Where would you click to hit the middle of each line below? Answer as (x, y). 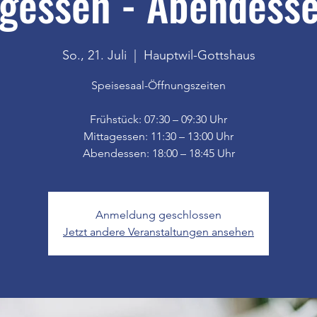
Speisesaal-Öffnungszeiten (158, 85)
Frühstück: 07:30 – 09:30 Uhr (158, 119)
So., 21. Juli (94, 55)
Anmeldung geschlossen (158, 214)
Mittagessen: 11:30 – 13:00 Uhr (158, 136)
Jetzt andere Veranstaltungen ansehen (158, 231)
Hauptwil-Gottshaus (199, 55)
